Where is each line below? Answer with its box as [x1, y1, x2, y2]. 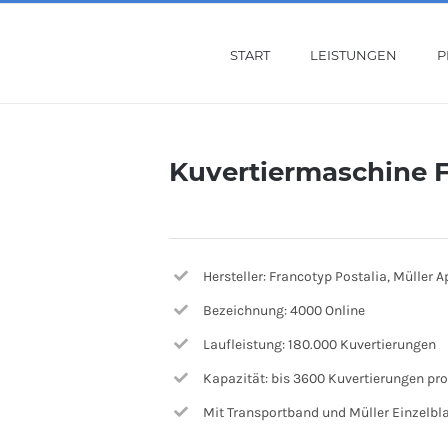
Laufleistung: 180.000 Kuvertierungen [202, 335, 436, 353]
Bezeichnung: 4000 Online [202, 301, 365, 319]
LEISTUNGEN [309, 47, 397, 63]
